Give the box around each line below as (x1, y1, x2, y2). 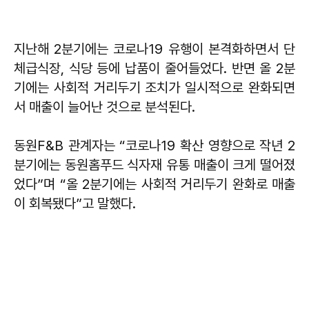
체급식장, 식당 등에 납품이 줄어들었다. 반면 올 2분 (14, 60, 295, 77)
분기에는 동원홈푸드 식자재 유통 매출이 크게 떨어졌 (14, 157, 295, 174)
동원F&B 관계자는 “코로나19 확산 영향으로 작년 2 (14, 137, 295, 154)
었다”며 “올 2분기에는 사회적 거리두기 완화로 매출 (14, 176, 295, 193)
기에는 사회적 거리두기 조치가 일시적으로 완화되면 (14, 79, 295, 97)
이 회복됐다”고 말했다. (14, 195, 136, 212)
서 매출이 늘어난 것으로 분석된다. (14, 99, 195, 116)
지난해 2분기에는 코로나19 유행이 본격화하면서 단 (14, 41, 295, 58)
